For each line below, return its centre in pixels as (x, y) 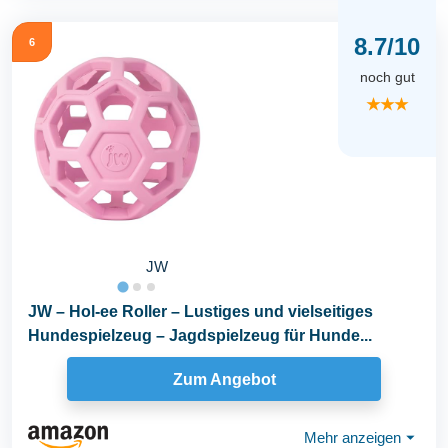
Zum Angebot (224, 379)
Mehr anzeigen (352, 437)
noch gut (387, 76)
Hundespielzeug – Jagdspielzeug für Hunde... (200, 336)
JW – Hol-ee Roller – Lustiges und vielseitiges (200, 312)
